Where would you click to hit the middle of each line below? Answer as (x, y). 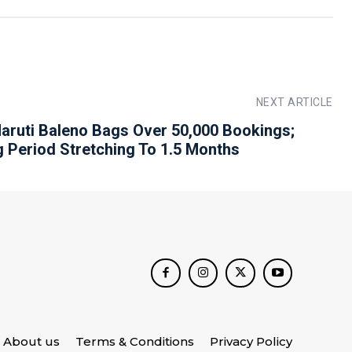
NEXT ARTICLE (294, 103)
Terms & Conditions (135, 342)
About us (31, 342)
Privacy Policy (251, 342)
